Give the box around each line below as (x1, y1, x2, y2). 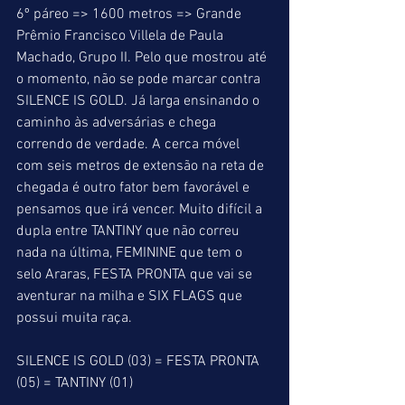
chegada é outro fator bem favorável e (16, 179, 253, 197)
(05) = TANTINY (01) (16, 374, 133, 392)
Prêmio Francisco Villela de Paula (16, 27, 227, 45)
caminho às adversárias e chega (16, 114, 220, 132)
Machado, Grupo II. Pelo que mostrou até (16, 49, 270, 67)
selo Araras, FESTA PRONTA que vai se (16, 266, 256, 284)
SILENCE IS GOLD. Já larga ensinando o (16, 92, 263, 110)
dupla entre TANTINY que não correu (16, 222, 243, 240)
